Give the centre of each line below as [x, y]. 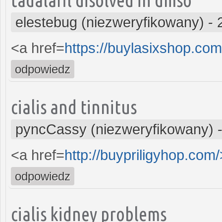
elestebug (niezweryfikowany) [110, 22]
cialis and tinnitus [74, 107]
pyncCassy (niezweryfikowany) [114, 129]
